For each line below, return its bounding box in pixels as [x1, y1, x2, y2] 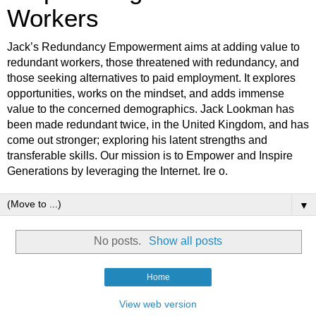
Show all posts [148, 235, 222, 248]
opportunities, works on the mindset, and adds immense [7, 87, 284, 100]
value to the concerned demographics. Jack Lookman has [7, 103, 294, 116]
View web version [119, 298, 197, 310]
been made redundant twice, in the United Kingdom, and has [7, 119, 309, 131]
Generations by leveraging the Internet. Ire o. [7, 165, 228, 178]
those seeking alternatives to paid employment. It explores [7, 72, 296, 85]
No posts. [94, 235, 145, 248]
